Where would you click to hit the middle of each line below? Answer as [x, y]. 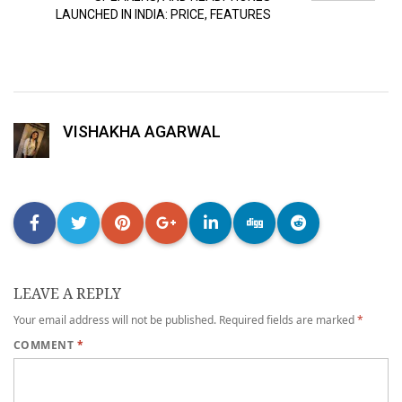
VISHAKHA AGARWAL [141, 131]
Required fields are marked [288, 319]
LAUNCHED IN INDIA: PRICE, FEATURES [164, 14]
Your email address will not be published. [115, 319]
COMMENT [45, 345]
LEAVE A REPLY [67, 293]
